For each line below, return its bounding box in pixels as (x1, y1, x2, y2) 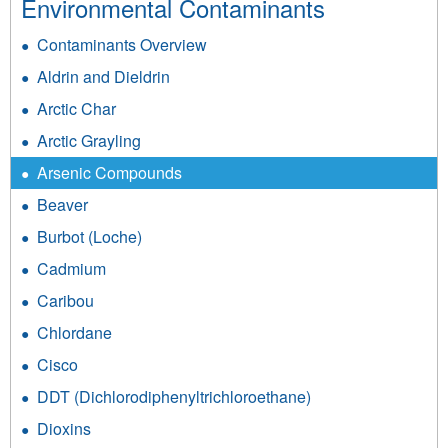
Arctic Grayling (37, 129, 141, 153)
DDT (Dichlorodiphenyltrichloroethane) (37, 385, 311, 409)
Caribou (37, 289, 94, 313)
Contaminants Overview (37, 33, 207, 57)
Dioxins (37, 417, 91, 441)
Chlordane (37, 321, 112, 345)
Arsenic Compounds (37, 161, 182, 185)
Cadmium (37, 257, 106, 281)
